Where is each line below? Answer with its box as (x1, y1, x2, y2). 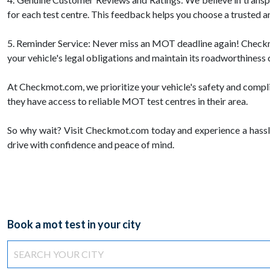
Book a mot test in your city (7, 218, 141, 231)
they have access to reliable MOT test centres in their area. (7, 95, 248, 107)
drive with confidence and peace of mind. (7, 139, 174, 151)
